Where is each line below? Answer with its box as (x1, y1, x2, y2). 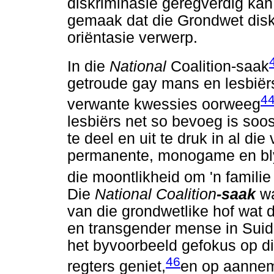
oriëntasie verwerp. (67, 29, 198, 46)
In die (67, 58, 109, 75)
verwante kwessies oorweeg (67, 96, 261, 113)
